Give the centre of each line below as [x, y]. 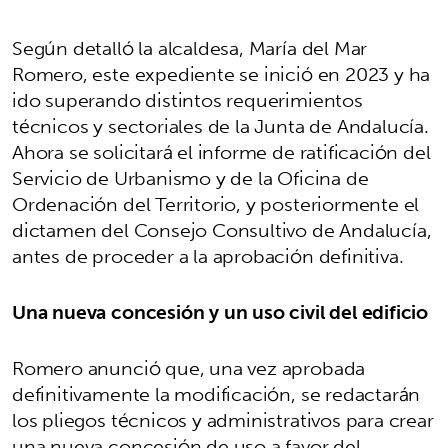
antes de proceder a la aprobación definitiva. [208, 256]
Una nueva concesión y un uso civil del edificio [220, 312]
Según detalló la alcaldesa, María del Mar [190, 48]
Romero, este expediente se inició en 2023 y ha [221, 74]
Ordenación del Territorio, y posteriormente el [216, 204]
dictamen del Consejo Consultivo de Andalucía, [222, 230]
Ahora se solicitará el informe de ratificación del [221, 152]
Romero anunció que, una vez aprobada [189, 368]
